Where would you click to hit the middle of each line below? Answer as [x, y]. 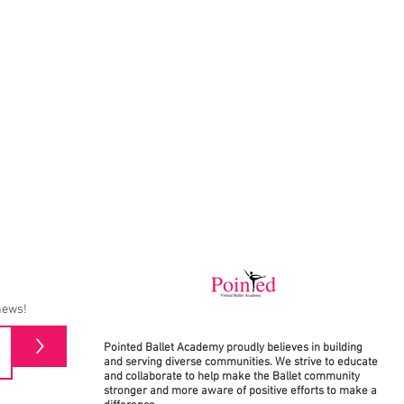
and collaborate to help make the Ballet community [232, 377]
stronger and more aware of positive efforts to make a [240, 391]
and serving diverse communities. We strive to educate [241, 363]
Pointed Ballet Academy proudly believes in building [233, 348]
